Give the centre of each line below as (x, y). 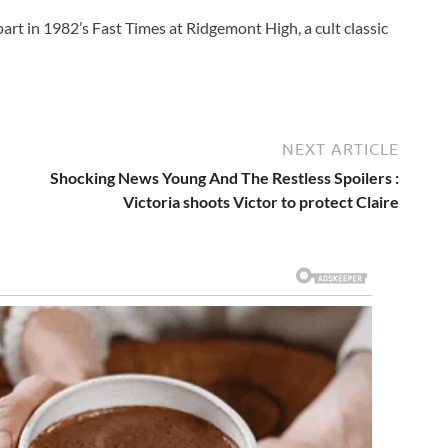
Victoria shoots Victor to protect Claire (261, 201)
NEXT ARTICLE (340, 148)
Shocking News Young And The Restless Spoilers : (224, 177)
